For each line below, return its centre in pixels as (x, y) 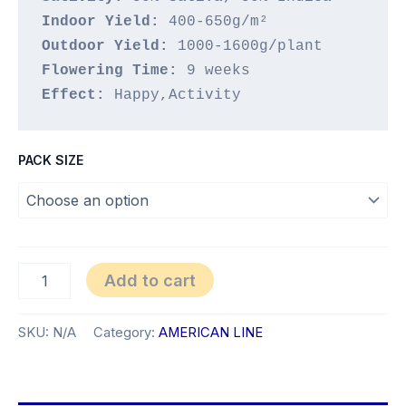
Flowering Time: (110, 70)
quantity (41, 288)
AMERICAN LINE (211, 332)
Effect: (78, 94)
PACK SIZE (51, 160)
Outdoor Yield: (106, 45)
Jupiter (38, 270)
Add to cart (150, 280)
